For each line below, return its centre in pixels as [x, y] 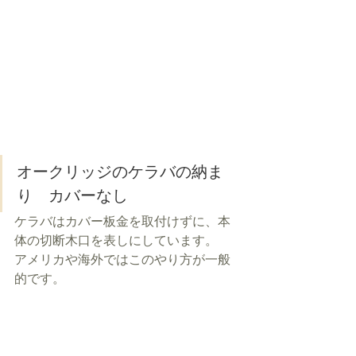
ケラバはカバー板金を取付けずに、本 [122, 222]
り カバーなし [72, 196]
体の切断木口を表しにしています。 [116, 241]
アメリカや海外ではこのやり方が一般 [122, 260]
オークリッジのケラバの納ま [120, 172]
